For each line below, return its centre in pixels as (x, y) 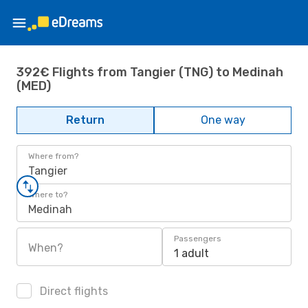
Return (85, 120)
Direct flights (73, 291)
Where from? (53, 156)
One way (223, 120)
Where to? (48, 195)
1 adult (191, 253)
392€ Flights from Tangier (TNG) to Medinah (150, 72)
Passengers (198, 239)
